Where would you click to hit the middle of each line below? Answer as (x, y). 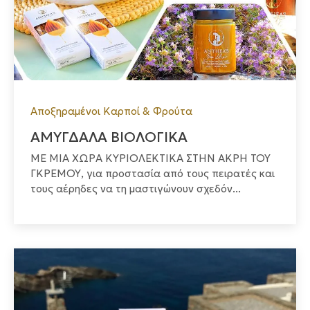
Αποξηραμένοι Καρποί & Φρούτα (111, 111)
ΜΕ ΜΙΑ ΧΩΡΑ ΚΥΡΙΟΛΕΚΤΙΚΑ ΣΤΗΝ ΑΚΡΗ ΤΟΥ (151, 158)
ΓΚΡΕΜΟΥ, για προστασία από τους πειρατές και (153, 174)
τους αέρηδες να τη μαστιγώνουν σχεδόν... (136, 189)
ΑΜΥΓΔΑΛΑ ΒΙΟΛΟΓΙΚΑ (109, 137)
